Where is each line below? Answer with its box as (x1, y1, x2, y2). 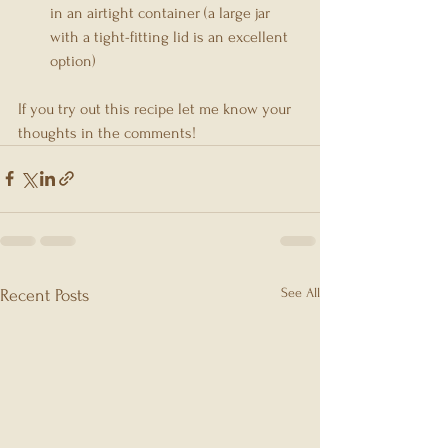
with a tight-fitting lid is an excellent (50, 27, 292, 46)
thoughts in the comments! (18, 123, 196, 142)
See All (281, 284, 320, 300)
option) (50, 51, 96, 70)
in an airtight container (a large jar (50, 3, 274, 22)
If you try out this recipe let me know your (18, 99, 295, 118)
